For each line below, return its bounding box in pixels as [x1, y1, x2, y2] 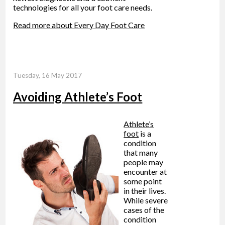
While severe [124, 195, 168, 205]
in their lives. [124, 186, 166, 196]
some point [124, 176, 162, 186]
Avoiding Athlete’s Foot [13, 89, 143, 104]
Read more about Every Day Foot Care [13, 20, 145, 30]
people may [124, 157, 164, 167]
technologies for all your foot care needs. [13, 2, 153, 12]
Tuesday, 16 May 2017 [13, 71, 82, 80]
